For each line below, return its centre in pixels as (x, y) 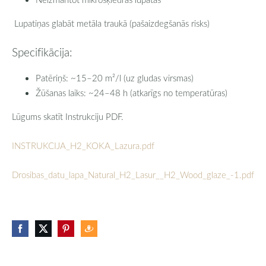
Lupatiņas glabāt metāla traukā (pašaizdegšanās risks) (111, 23)
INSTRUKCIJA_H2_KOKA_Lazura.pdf (83, 145)
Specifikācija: (42, 52)
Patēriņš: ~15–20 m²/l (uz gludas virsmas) (115, 77)
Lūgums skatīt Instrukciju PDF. (68, 116)
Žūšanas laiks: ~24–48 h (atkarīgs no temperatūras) (132, 92)
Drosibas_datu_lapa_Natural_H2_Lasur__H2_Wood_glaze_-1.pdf (133, 174)
